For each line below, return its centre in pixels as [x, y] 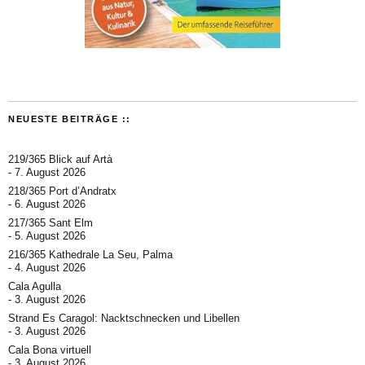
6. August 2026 [50, 204]
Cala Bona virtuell [50, 350]
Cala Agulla [35, 287]
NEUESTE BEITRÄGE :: [70, 119]
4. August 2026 [50, 268]
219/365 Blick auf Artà [60, 160]
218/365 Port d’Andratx [62, 191]
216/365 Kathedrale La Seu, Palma [90, 255]
